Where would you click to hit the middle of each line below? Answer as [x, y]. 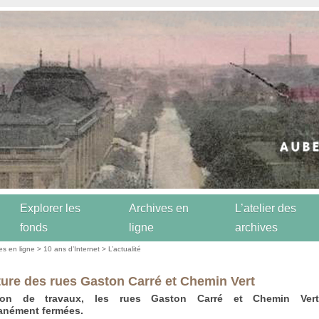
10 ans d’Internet [72, 249]
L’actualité [125, 249]
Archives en [159, 209]
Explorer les [50, 209]
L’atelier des [266, 209]
